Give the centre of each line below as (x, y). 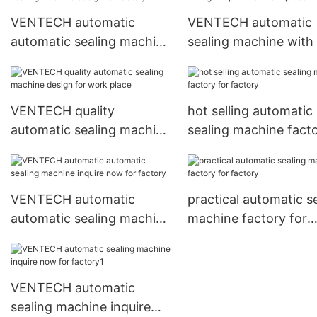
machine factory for (247, 218)
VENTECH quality (63, 110)
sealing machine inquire (81, 306)
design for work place (76, 149)
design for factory (65, 60)
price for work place (247, 60)
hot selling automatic (250, 110)
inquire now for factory (80, 237)
